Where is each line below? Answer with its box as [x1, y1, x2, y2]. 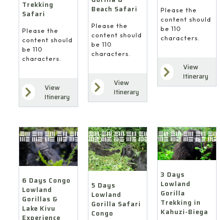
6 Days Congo [22, 175, 71, 186]
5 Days [91, 180, 115, 191]
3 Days [160, 169, 185, 180]
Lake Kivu [22, 203, 55, 214]
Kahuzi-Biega [160, 206, 208, 217]
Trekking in [160, 197, 201, 208]
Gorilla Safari [91, 199, 141, 210]
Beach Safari [91, 3, 137, 14]
